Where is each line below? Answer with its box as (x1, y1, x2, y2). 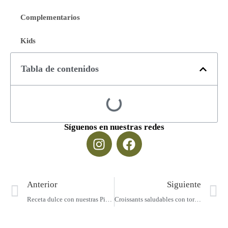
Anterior (27, 180, 58, 189)
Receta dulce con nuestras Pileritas (105, 195, 112, 203)
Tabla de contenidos (21, 64, 99, 74)
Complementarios (20, 13, 80, 21)
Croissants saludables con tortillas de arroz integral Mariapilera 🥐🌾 (194, 195, 201, 203)
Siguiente (167, 180, 201, 189)
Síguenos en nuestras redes (64, 122, 164, 132)
